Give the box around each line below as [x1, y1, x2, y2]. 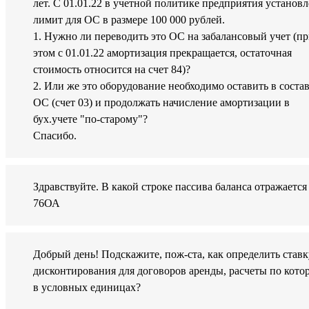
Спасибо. [33, 130, 77, 142]
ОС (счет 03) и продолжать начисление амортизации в [33, 97, 290, 109]
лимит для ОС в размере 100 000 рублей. [33, 14, 225, 26]
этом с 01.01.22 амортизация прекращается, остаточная [33, 47, 292, 59]
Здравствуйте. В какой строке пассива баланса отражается [33, 181, 307, 193]
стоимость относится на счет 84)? [33, 63, 190, 76]
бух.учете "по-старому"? [33, 113, 148, 126]
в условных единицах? [33, 281, 141, 294]
